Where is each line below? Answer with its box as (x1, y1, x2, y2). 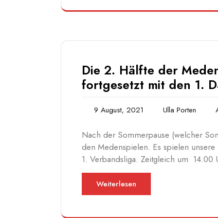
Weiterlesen (96, 179, 136, 190)
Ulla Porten (163, 105, 196, 116)
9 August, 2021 (94, 105, 144, 116)
